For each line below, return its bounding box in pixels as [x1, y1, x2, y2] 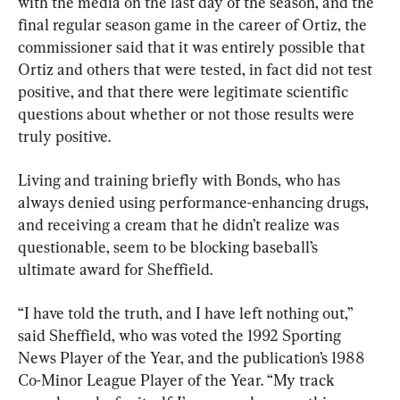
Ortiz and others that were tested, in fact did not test [18, 60, 376, 79]
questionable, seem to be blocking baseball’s [18, 237, 321, 257]
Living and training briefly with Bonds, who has [18, 171, 344, 190]
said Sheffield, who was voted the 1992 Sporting [18, 326, 345, 346]
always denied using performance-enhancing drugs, [18, 193, 372, 212]
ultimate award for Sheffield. [18, 260, 212, 279]
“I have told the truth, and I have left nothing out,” [18, 304, 356, 323]
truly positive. [18, 127, 111, 146]
